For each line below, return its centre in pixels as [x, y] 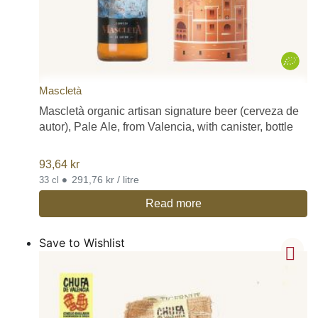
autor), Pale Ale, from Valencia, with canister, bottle [166, 127]
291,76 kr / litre [105, 180]
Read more [173, 204]
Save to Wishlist [82, 243]
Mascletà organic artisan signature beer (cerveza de [169, 111]
